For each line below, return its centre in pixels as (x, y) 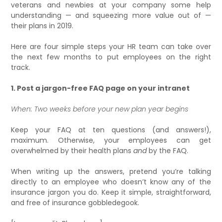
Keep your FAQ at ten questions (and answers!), (111, 130)
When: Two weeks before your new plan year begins (100, 109)
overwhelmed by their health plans (72, 150)
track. (21, 67)
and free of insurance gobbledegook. (75, 202)
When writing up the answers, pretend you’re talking (111, 171)
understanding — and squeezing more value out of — (111, 15)
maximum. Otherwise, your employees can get (111, 140)
